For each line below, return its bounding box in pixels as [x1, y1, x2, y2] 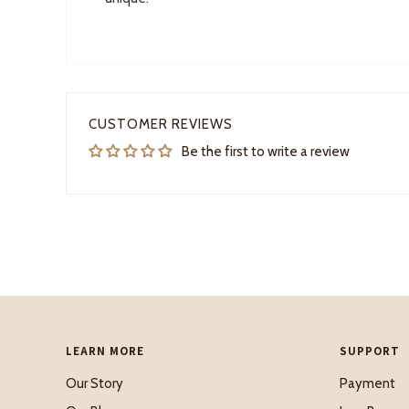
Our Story [66, 375, 123, 393]
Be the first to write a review [182, 142, 350, 160]
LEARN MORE [66, 342, 144, 359]
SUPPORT [340, 342, 400, 359]
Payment [340, 375, 395, 393]
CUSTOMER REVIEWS [89, 115, 233, 132]
